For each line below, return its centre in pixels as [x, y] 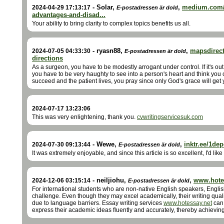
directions [47, 58]
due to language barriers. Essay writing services [98, 203]
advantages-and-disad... [69, 15]
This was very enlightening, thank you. [84, 117]
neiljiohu [110, 180]
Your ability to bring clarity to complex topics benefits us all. [111, 23]
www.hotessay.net [188, 203]
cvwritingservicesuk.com [170, 117]
